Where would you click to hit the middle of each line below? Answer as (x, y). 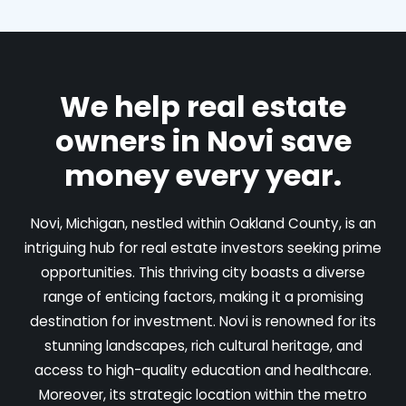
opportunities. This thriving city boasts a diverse (203, 272)
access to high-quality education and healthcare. (203, 370)
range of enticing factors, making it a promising (203, 296)
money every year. (203, 175)
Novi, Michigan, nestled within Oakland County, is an (203, 223)
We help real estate (203, 106)
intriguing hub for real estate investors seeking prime (203, 247)
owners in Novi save (203, 140)
